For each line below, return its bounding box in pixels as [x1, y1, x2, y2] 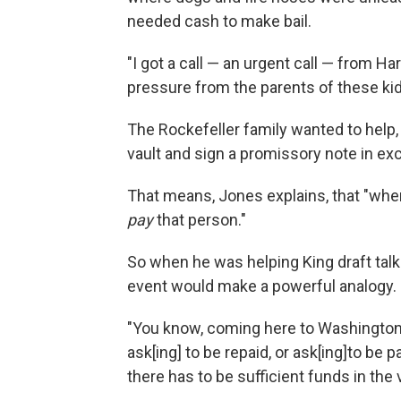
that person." [153, 210, 246, 230]
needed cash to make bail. [127, 12, 311, 31]
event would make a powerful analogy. [127, 277, 397, 296]
